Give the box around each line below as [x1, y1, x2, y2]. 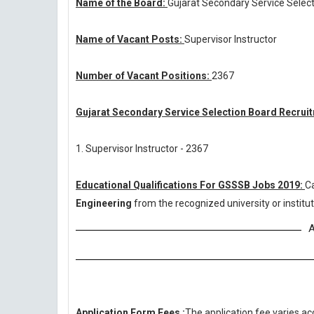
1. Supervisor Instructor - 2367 [76, 143, 208, 154]
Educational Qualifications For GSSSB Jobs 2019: [76, 179, 305, 191]
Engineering [76, 198, 134, 209]
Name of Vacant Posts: [76, 34, 184, 45]
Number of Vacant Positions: [76, 70, 212, 81]
